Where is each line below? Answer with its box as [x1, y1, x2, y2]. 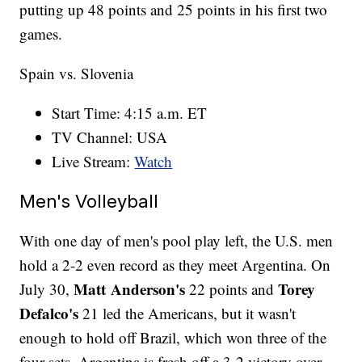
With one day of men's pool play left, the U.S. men [19, 229, 334, 250]
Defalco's [19, 301, 79, 324]
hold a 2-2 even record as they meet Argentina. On [19, 254, 331, 275]
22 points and [185, 278, 279, 299]
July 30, [19, 278, 74, 299]
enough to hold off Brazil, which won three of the [19, 326, 327, 347]
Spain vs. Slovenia [19, 62, 134, 83]
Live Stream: [52, 150, 135, 171]
